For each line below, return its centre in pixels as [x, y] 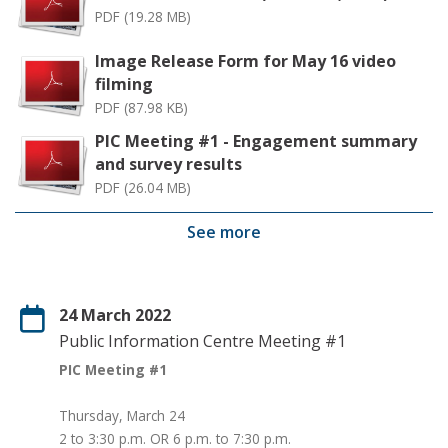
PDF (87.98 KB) [141, 108]
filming [124, 84]
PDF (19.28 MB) [143, 16]
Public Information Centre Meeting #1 [202, 340]
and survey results [168, 164]
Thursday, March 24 [122, 415]
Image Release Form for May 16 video [245, 61]
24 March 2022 [115, 314]
